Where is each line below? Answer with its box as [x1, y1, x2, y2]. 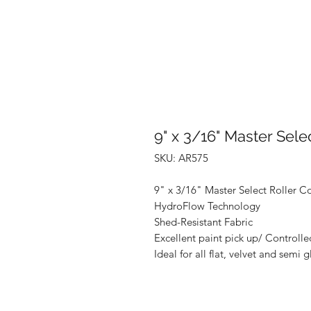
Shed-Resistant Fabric [154, 215, 253, 229]
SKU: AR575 [154, 151, 208, 165]
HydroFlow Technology [154, 199, 260, 213]
